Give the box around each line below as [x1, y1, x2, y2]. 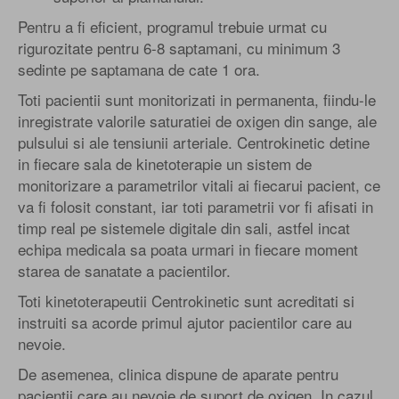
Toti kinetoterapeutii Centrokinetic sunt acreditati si [18, 289, 354, 312]
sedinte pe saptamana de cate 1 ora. [18, 57, 260, 80]
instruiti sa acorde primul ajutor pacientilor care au [18, 310, 352, 333]
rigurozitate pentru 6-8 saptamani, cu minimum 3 [18, 36, 340, 59]
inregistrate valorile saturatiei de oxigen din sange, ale [18, 109, 377, 132]
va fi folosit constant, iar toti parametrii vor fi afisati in [18, 194, 373, 217]
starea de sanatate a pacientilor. [18, 258, 231, 281]
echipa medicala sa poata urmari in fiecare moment [18, 237, 358, 260]
